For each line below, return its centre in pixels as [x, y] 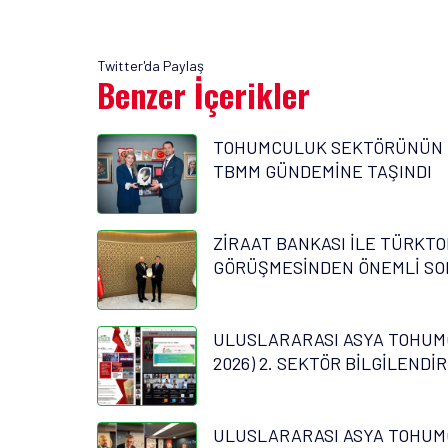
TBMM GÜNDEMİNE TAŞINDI [322, 171]
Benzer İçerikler [203, 95]
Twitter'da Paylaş [150, 66]
